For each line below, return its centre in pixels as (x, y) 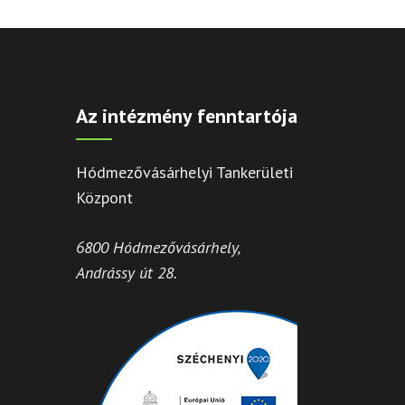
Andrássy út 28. (126, 272)
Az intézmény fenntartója (186, 115)
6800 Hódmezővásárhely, (158, 247)
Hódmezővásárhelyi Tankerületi (184, 172)
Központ (104, 197)
